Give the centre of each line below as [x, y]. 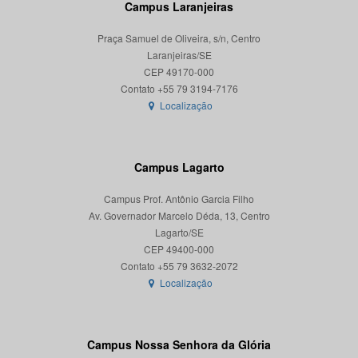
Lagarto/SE [179, 233]
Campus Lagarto [179, 167]
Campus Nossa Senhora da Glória [179, 345]
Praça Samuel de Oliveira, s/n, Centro [179, 38]
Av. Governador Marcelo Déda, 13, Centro [179, 216]
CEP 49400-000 [179, 249]
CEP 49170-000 [179, 72]
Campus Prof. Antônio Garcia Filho [179, 199]
